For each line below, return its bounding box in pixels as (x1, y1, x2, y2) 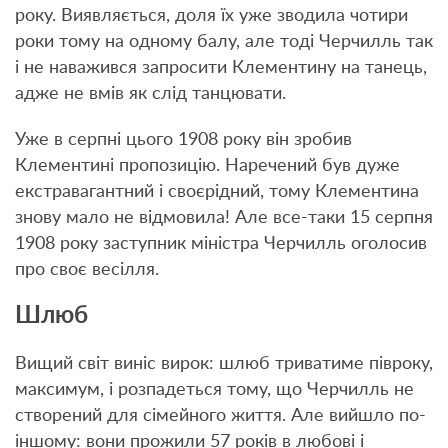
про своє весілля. (15, 260, 159, 279)
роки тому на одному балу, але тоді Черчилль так (15, 32, 433, 51)
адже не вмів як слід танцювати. (15, 84, 286, 103)
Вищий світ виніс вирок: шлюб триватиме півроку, (15, 354, 433, 373)
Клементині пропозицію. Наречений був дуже (15, 156, 400, 175)
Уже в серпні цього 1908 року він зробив (15, 130, 352, 149)
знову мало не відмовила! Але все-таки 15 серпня (15, 208, 433, 227)
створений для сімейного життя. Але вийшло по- (15, 406, 426, 425)
